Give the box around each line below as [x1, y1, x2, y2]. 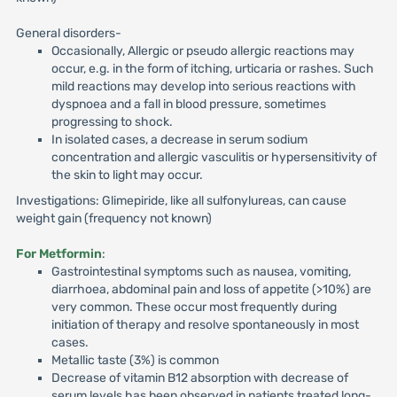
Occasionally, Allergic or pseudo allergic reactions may [51, 43, 354, 58]
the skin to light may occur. [51, 167, 203, 183]
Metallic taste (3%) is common [51, 353, 219, 368]
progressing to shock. [51, 114, 173, 129]
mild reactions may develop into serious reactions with [51, 79, 356, 94]
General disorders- [15, 26, 121, 41]
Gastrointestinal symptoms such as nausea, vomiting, [51, 264, 351, 279]
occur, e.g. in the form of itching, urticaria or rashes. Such [51, 61, 374, 76]
